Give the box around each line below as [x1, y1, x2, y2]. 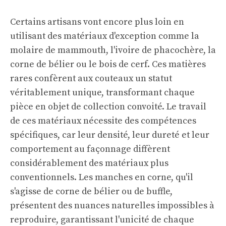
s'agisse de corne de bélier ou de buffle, [10, 186, 173, 197]
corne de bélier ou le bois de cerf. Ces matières [10, 59, 206, 70]
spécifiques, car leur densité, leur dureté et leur [10, 129, 209, 141]
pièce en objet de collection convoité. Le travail [10, 101, 206, 112]
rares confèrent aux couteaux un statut [10, 73, 172, 84]
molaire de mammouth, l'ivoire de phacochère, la [10, 44, 216, 56]
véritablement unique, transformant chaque [10, 87, 195, 98]
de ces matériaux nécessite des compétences [10, 115, 196, 127]
